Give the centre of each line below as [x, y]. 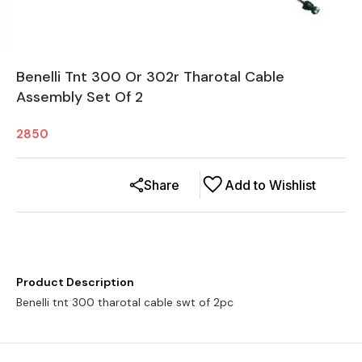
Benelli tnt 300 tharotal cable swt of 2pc [125, 302]
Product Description [75, 282]
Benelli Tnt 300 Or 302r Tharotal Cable [150, 76]
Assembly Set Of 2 [80, 97]
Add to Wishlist [270, 185]
